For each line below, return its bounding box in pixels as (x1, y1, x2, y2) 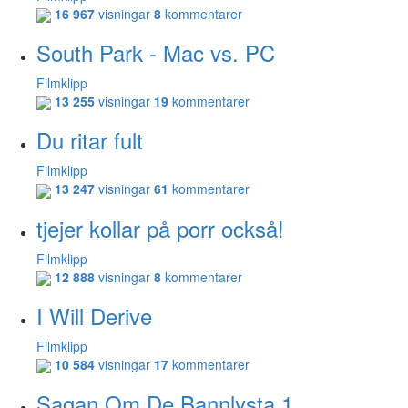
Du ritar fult (36, 124, 143, 157)
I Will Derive (36, 299, 152, 331)
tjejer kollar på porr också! (36, 211, 284, 244)
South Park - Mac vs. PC (36, 36, 275, 68)
